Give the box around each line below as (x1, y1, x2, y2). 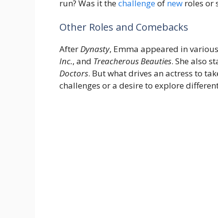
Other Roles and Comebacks (59, 20, 188, 34)
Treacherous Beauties (93, 55, 171, 67)
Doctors (59, 68, 88, 79)
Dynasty (80, 43, 109, 55)
